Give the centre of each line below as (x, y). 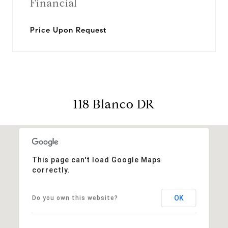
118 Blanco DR (114, 104)
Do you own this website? (75, 198)
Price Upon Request (68, 30)
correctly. (51, 170)
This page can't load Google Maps (96, 160)
